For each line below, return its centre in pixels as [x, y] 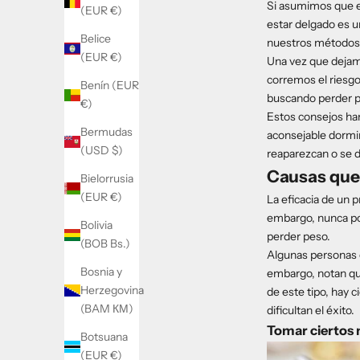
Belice [96, 39]
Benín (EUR [110, 86]
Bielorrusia [107, 179]
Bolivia [96, 225]
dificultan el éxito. [311, 310]
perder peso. [299, 236]
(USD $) [102, 151]
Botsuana [104, 337]
